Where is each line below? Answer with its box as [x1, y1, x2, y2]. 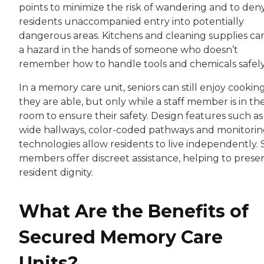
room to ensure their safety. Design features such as [19, 110, 263, 122]
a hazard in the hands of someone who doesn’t [19, 44, 238, 56]
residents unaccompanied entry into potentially [19, 16, 244, 28]
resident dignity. [19, 167, 98, 179]
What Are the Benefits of [19, 200, 249, 223]
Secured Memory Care [19, 226, 223, 249]
